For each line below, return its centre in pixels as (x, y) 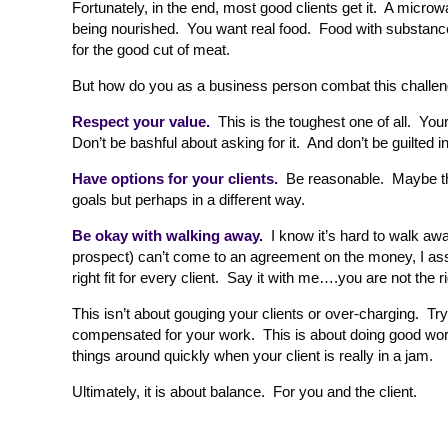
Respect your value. (141, 121)
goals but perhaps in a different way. (188, 199)
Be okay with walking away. (167, 235)
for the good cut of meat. (151, 49)
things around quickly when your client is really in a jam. (252, 355)
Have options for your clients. (175, 178)
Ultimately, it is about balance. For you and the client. (244, 391)
